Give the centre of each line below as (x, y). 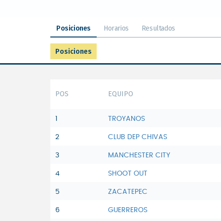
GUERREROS (128, 210)
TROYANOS (127, 119)
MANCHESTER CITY (139, 156)
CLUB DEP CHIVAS (138, 137)
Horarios (116, 29)
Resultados (158, 29)
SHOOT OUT (128, 174)
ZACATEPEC (128, 192)
